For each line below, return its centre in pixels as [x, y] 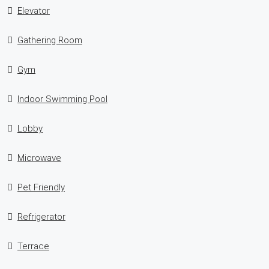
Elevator [34, 11]
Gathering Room [50, 40]
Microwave [39, 158]
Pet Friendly [41, 187]
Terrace [33, 246]
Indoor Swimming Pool [62, 99]
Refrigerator [41, 216]
